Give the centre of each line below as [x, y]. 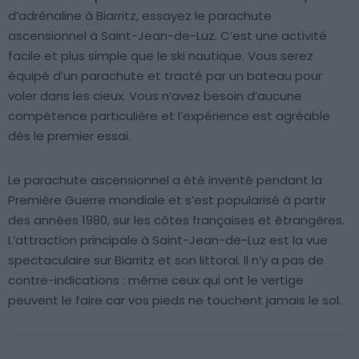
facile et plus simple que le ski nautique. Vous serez [161, 56]
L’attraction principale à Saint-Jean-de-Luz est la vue [168, 240]
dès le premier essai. [69, 136]
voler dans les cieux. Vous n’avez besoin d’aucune [155, 96]
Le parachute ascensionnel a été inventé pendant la [165, 180]
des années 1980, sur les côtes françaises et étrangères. [176, 220]
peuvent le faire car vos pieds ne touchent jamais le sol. [175, 301]
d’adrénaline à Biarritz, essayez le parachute [140, 16]
